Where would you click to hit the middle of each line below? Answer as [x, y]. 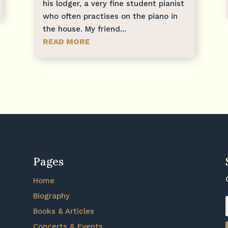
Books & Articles [63, 211]
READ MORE [66, 41]
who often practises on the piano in [110, 16]
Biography [51, 196]
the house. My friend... [84, 29]
